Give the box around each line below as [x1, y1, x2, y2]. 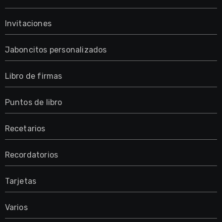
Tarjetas [4, 176, 37, 186]
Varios [4, 202, 28, 212]
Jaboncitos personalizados [4, 45, 107, 55]
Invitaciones [4, 18, 52, 28]
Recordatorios [4, 150, 58, 160]
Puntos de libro [4, 97, 62, 107]
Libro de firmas [4, 71, 62, 81]
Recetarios [4, 123, 46, 133]
